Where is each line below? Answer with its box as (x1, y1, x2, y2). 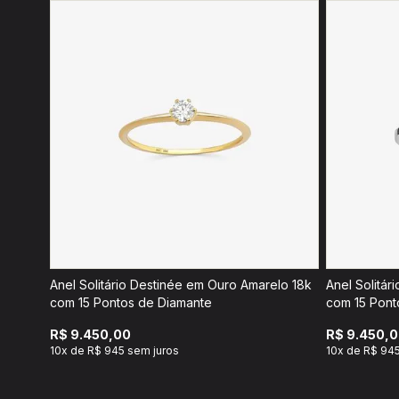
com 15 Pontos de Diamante (50, 295, 212, 310)
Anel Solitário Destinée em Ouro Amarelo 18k (50, 277, 312, 292)
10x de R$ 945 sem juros (50, 344, 179, 357)
